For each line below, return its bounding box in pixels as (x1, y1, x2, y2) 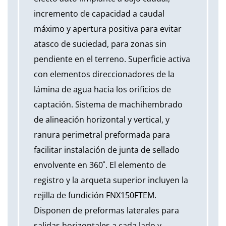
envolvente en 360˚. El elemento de (34, 159, 166, 171)
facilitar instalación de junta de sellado (34, 144, 180, 155)
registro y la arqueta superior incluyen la (34, 174, 188, 186)
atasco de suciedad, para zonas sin (34, 38, 166, 49)
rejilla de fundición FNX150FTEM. (34, 189, 156, 201)
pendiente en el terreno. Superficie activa (34, 53, 190, 65)
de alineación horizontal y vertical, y (34, 114, 169, 125)
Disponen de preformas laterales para (34, 204, 179, 216)
